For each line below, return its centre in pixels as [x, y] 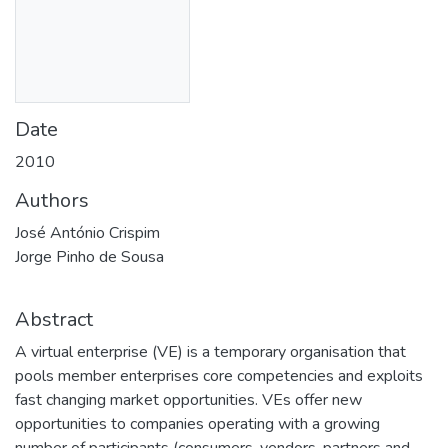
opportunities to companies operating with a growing [197, 423]
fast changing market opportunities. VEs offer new [188, 399]
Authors [52, 200]
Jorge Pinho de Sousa [89, 256]
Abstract [54, 319]
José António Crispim [87, 232]
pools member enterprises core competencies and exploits [219, 375]
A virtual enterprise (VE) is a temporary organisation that [210, 351]
